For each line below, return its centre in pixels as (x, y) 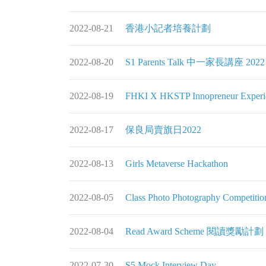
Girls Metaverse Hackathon (177, 164)
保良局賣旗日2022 (163, 130)
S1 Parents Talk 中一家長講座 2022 (195, 62)
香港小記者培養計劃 (168, 28)
